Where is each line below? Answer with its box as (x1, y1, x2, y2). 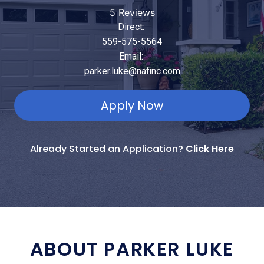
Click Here (186, 142, 234, 156)
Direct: (117, 21, 147, 33)
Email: (118, 51, 146, 62)
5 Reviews (109, 6, 155, 19)
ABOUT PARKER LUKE (29, 236, 235, 263)
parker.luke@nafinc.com (84, 65, 180, 77)
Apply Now (101, 97, 163, 114)
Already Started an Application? (30, 142, 186, 156)
